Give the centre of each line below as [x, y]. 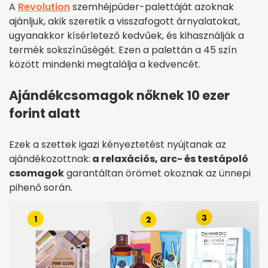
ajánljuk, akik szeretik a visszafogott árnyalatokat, [124, 22]
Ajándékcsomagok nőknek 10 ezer [119, 96]
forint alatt [45, 114]
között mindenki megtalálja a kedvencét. [105, 65]
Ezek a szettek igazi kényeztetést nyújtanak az [118, 145]
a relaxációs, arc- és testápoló [169, 159]
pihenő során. [41, 188]
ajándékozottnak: [50, 159]
